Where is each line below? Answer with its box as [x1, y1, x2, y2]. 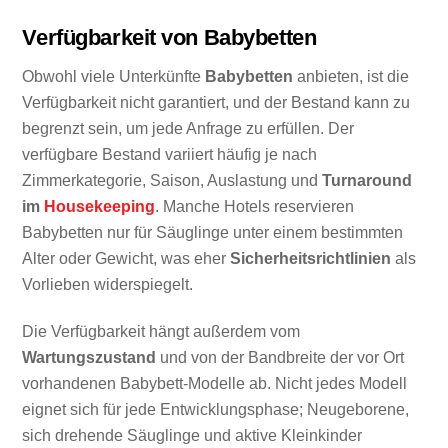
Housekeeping [44, 198, 156, 216]
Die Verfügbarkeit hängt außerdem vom [22, 322, 301, 340]
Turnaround [322, 172, 413, 190]
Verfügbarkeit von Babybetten [22, 25, 317, 51]
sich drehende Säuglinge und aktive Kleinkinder [22, 426, 363, 444]
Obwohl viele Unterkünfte [22, 68, 206, 86]
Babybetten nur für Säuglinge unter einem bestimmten [22, 224, 404, 242]
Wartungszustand [22, 348, 157, 366]
